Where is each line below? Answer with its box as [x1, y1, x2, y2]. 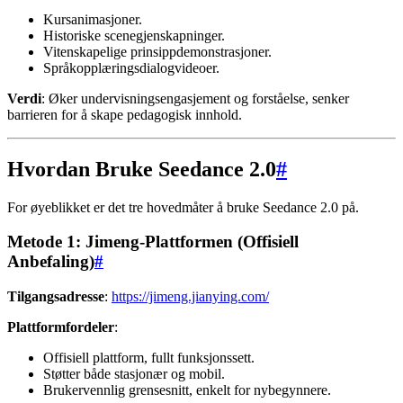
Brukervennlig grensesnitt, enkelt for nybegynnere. [43, 382, 331, 399]
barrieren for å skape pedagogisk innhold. [7, 106, 242, 122]
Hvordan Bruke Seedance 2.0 [7, 157, 276, 181]
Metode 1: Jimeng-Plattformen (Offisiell [7, 232, 299, 252]
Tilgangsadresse [7, 289, 104, 305]
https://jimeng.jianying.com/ [112, 289, 269, 305]
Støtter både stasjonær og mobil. [43, 366, 225, 382]
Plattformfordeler [7, 319, 114, 336]
